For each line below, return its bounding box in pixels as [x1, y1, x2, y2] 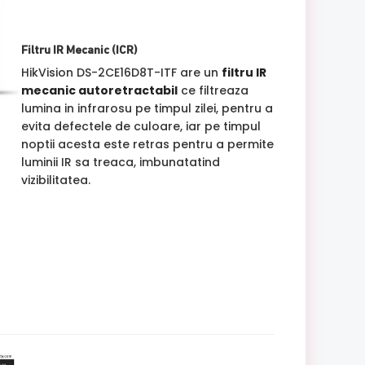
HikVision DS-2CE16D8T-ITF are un [20, 64, 222, 81]
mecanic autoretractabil [20, 81, 178, 99]
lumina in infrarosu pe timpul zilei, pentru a [20, 99, 273, 117]
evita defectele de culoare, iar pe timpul [20, 117, 261, 134]
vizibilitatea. [20, 171, 90, 188]
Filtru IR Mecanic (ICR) [20, 44, 137, 57]
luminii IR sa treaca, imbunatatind [20, 153, 220, 170]
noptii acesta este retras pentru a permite [20, 135, 274, 152]
